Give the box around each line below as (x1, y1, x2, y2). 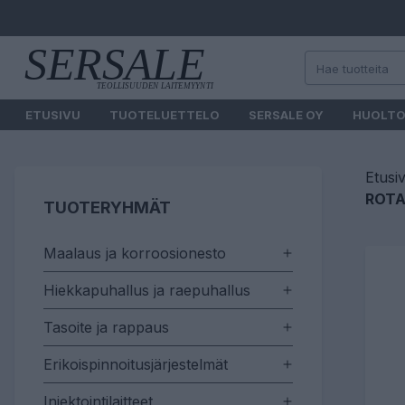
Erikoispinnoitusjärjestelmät (43, 355, 228, 373)
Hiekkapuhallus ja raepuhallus (43, 281, 250, 299)
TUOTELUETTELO (109, 108, 220, 122)
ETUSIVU (25, 108, 80, 122)
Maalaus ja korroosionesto (43, 244, 226, 262)
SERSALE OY (249, 108, 324, 122)
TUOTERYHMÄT (43, 198, 171, 217)
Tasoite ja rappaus (43, 318, 169, 336)
